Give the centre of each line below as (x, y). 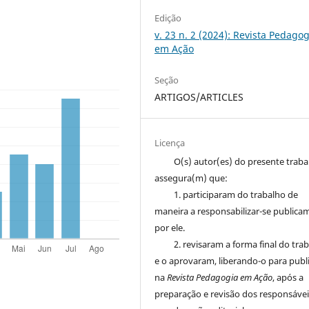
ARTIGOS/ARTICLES (199, 97)
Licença (170, 142)
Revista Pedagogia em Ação (220, 277)
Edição (168, 18)
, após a (288, 277)
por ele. (170, 227)
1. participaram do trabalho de (236, 194)
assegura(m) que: (191, 178)
